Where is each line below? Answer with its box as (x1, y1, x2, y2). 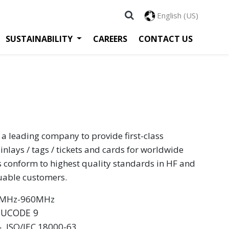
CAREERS (93, 33, 127, 44)
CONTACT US (139, 33, 193, 44)
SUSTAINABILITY (6, 33, 73, 44)
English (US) (157, 10, 198, 20)
